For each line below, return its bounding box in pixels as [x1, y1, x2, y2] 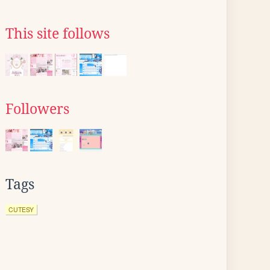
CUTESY [8, 205, 34, 214]
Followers [5, 101, 69, 117]
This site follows [5, 26, 110, 42]
